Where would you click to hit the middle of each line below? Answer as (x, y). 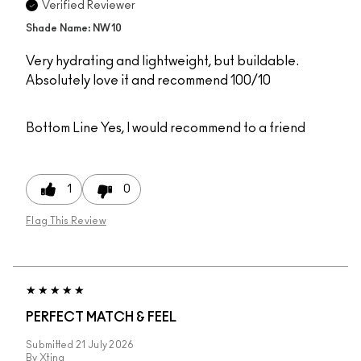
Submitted (51, 345)
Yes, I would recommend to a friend (202, 129)
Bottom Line (62, 129)
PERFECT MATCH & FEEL (101, 318)
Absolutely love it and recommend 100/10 (148, 81)
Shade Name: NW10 (74, 29)
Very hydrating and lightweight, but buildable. (162, 62)
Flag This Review (66, 221)
